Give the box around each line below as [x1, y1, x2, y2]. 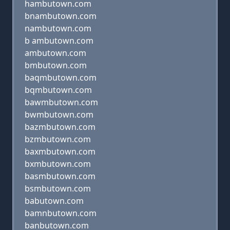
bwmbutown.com [25, 109, 93, 120]
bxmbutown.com [25, 158, 91, 169]
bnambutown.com [25, 10, 97, 22]
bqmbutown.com [25, 84, 92, 95]
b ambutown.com [25, 35, 93, 46]
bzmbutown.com [25, 133, 91, 145]
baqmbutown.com [25, 72, 97, 83]
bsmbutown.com [25, 183, 91, 194]
